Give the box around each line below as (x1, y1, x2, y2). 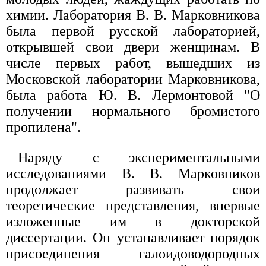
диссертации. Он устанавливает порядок (6, 230, 260, 246)
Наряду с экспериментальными (18, 150, 260, 166)
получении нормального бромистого (6, 103, 260, 119)
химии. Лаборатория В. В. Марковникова (6, 7, 260, 23)
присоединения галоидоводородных (6, 246, 260, 262)
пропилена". (6, 119, 81, 135)
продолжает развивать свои (6, 182, 260, 198)
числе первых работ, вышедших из (6, 55, 260, 71)
